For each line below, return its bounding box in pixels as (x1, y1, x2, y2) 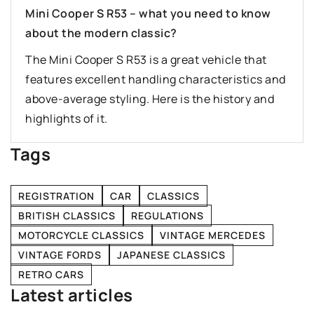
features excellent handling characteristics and (25, 71, 286, 88)
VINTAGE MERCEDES (160, 228, 266, 243)
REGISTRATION (18, 189, 95, 203)
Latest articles (11, 283, 133, 307)
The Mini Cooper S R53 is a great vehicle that (25, 52, 267, 68)
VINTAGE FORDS (18, 248, 102, 262)
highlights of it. (25, 111, 108, 127)
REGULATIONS (131, 209, 204, 223)
